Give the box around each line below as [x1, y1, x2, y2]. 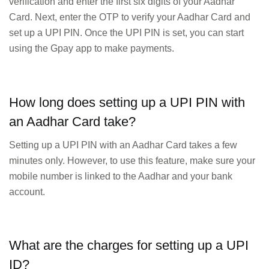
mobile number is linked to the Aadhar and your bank [9, 171, 232, 181]
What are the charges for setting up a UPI [9, 238, 249, 253]
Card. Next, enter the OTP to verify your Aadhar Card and [9, 12, 250, 23]
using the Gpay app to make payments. [9, 43, 174, 54]
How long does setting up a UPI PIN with [9, 94, 245, 110]
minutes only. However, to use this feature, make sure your [9, 155, 255, 166]
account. [9, 186, 45, 197]
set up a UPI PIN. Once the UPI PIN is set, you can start [9, 28, 244, 38]
